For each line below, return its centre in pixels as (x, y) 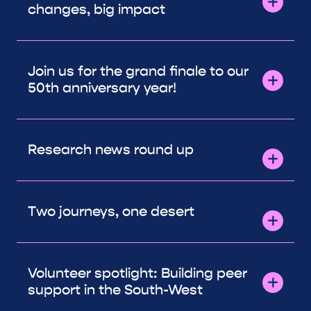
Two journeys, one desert (111, 211)
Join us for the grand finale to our (138, 71)
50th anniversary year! (102, 87)
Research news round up (111, 149)
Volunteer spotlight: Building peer (137, 273)
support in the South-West (116, 289)
